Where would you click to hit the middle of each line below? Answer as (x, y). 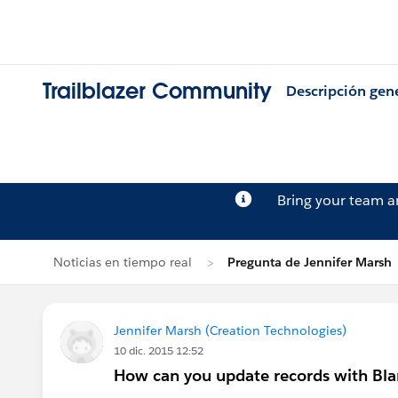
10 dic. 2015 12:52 (159, 350)
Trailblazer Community (157, 92)
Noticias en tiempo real (123, 262)
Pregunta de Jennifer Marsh (310, 262)
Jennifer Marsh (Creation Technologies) (230, 330)
